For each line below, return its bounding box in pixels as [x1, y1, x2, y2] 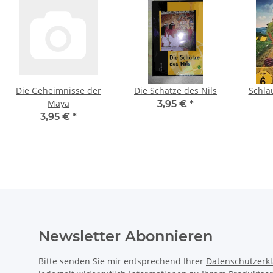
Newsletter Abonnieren [38, 227, 213, 246]
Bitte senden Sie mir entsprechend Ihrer [38, 255, 206, 268]
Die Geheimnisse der [16, 85, 101, 97]
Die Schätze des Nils [134, 85, 217, 97]
